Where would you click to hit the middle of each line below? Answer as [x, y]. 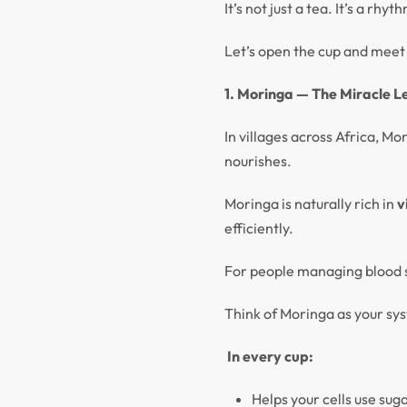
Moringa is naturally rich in [311, 203]
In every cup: [270, 356]
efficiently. [259, 228]
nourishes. [258, 161]
